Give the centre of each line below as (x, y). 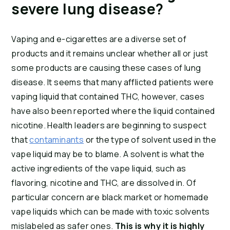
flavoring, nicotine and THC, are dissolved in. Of (104, 183)
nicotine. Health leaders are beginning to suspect (109, 126)
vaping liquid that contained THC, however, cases (108, 97)
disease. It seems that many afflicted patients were (113, 82)
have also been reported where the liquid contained (113, 111)
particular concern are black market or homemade (110, 197)
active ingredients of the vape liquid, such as (99, 169)
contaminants (57, 140)
